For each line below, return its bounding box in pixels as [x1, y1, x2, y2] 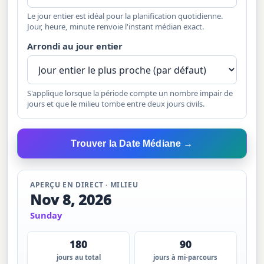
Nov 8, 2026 [30, 190, 111, 210]
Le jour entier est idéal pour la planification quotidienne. [27, 11, 224, 22]
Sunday [30, 209, 62, 222]
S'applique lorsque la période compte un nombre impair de [27, 87, 233, 98]
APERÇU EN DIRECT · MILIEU [30, 180, 138, 190]
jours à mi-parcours [153, 252, 218, 262]
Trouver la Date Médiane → [71, 137, 193, 148]
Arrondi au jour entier [27, 39, 123, 52]
